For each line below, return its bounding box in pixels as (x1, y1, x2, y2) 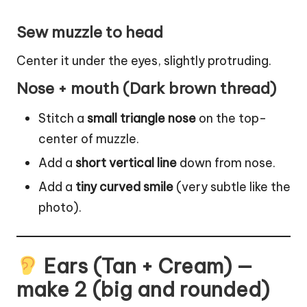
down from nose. (177, 155, 275, 171)
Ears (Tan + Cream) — (38, 253, 253, 279)
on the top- (196, 110, 267, 127)
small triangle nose (87, 110, 196, 127)
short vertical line (75, 155, 177, 171)
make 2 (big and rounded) (16, 276, 269, 302)
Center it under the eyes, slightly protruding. (16, 53, 271, 69)
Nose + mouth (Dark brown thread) (16, 79, 276, 99)
